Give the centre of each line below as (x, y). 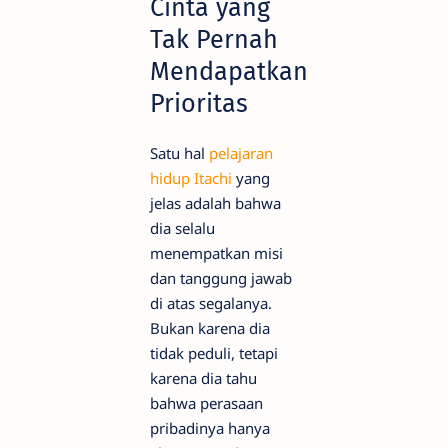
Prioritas (199, 103)
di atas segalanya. (211, 302)
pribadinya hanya (210, 427)
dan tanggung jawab (221, 277)
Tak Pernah (214, 39)
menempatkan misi (216, 252)
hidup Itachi (191, 177)
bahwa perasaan (206, 402)
